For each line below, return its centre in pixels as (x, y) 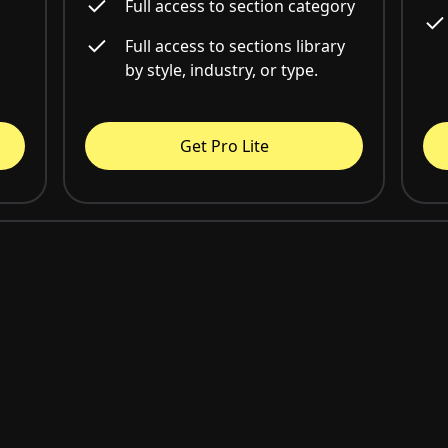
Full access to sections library (234, 46)
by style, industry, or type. (221, 70)
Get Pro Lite (224, 146)
